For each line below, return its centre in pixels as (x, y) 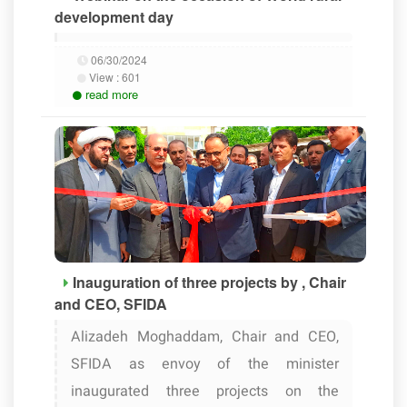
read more (112, 94)
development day (114, 17)
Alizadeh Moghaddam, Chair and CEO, (205, 338)
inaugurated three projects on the (205, 392)
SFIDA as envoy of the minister (205, 365)
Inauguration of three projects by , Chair (209, 282)
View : (104, 77)
